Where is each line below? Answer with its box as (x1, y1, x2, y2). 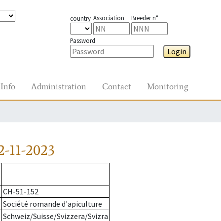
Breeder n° (131, 14, 158, 22)
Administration (31, 81, 86, 92)
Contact (102, 81, 131, 92)
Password (70, 37, 95, 44)
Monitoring (147, 81, 188, 92)
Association (93, 14, 124, 22)
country (70, 14, 91, 22)
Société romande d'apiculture (3, 199, 102, 209)
